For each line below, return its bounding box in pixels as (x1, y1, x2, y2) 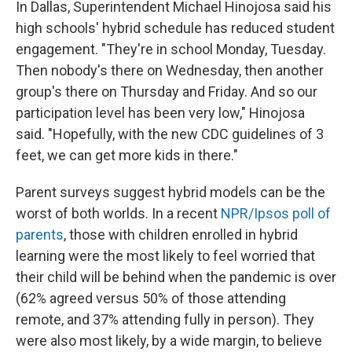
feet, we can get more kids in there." (16, 147, 238, 163)
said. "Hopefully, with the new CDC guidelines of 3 (16, 126, 324, 142)
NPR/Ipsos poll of (221, 205, 331, 222)
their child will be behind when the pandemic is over (16, 269, 336, 285)
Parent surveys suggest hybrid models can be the (16, 184, 325, 200)
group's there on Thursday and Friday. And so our (16, 83, 317, 100)
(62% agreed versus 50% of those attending (16, 290, 286, 306)
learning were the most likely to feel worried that (16, 247, 315, 264)
